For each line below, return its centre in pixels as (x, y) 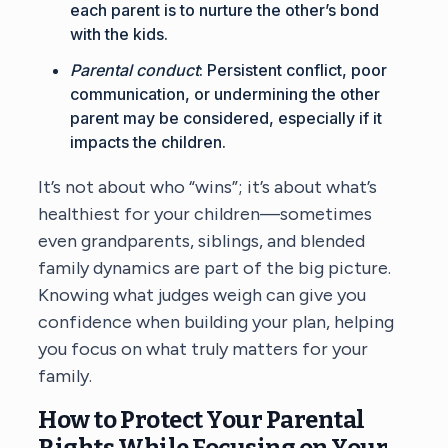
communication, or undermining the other (225, 93)
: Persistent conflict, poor (293, 69)
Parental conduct (135, 69)
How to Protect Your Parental (201, 419)
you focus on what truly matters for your (203, 348)
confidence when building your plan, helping (216, 321)
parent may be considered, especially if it (226, 117)
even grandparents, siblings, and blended (202, 240)
